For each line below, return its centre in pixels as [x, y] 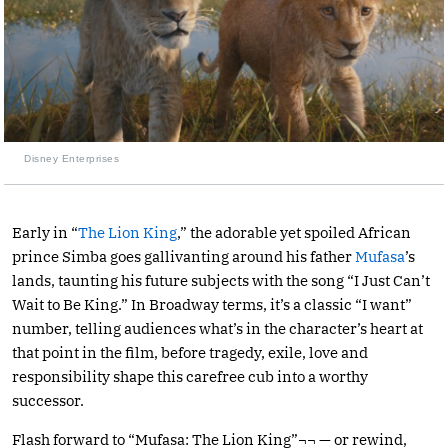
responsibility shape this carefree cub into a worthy [190, 376]
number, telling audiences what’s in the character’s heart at [217, 328]
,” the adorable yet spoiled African [294, 232]
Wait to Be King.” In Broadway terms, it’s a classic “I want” [212, 304]
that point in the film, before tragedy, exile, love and [190, 352]
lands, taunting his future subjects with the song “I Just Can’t [221, 280]
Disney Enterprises [71, 158]
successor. [48, 400]
